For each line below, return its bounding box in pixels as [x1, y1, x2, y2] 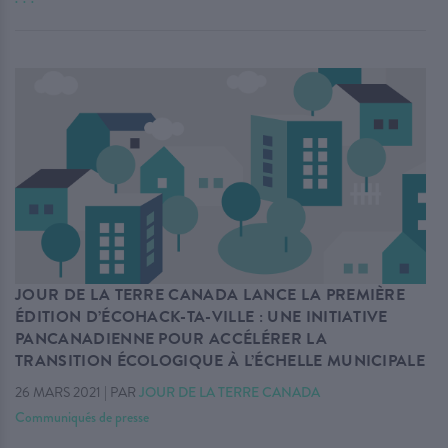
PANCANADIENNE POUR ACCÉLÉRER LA [15, 327, 327, 352]
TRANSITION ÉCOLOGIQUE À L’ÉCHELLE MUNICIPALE [15, 349, 426, 374]
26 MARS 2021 [15, 382, 101, 404]
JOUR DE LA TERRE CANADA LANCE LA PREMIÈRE [15, 283, 406, 308]
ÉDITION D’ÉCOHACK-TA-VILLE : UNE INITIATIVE [15, 305, 388, 330]
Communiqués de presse [15, 407, 149, 428]
